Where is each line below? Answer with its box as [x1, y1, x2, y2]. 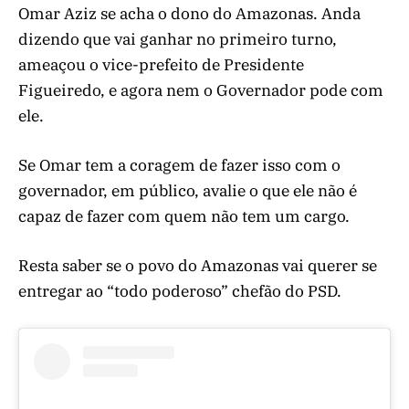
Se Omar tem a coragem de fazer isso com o [18, 155, 341, 176]
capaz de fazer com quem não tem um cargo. [18, 206, 350, 227]
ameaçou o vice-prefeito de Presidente [18, 55, 304, 76]
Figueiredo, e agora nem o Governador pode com [18, 80, 383, 101]
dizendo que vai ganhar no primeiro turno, [18, 29, 337, 50]
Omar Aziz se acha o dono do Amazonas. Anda [18, 4, 361, 25]
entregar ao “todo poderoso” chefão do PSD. [18, 281, 341, 302]
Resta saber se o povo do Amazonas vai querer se [18, 256, 377, 277]
